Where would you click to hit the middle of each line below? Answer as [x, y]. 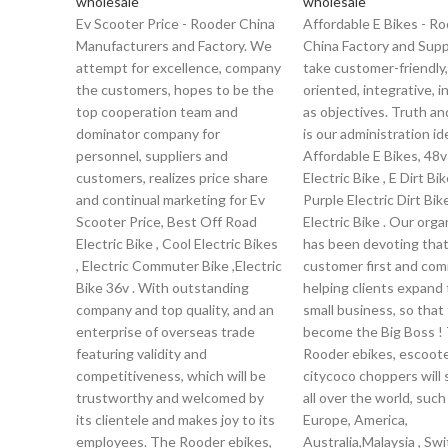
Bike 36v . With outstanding [162, 287]
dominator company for [148, 133]
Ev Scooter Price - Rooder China [175, 23]
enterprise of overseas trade [165, 331]
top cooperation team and [157, 111]
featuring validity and [141, 353]
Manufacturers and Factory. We [174, 45]
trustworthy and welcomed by [170, 397]
